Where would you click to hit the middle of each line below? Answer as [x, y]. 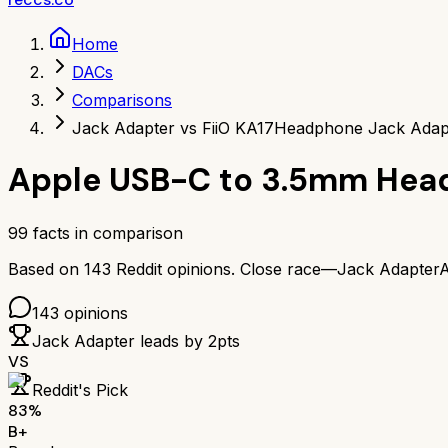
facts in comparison [105, 232]
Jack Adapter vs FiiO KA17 [173, 128]
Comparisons [122, 100]
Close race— [288, 268]
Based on [46, 268]
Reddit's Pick [80, 389]
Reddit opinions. [173, 268]
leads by [171, 340]
